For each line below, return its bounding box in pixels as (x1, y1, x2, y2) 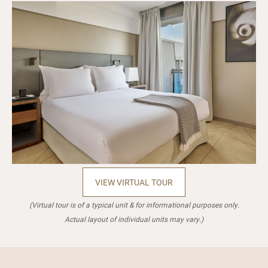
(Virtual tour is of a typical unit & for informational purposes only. (29, 199, 239, 209)
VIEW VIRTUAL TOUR (95, 176, 173, 188)
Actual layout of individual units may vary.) (65, 214, 203, 224)
